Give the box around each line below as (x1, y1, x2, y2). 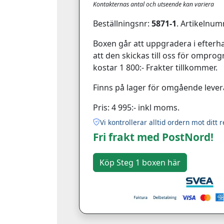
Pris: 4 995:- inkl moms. (93, 101, 179, 113)
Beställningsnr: (93, 17, 151, 29)
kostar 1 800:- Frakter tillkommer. (93, 61, 217, 73)
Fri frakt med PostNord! (93, 129, 213, 144)
